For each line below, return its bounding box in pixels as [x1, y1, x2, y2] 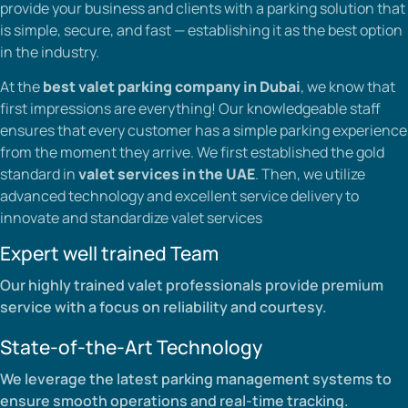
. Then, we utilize [255, 164, 365, 185]
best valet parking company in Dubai [43, 76, 301, 97]
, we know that [301, 76, 395, 97]
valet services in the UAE [78, 164, 255, 185]
